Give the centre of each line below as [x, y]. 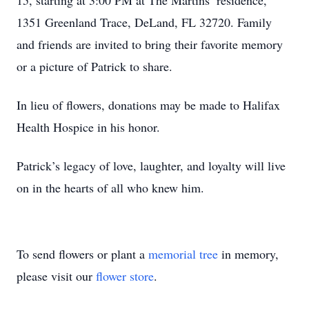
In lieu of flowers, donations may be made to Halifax [148, 105]
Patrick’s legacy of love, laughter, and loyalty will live [151, 166]
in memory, [248, 254]
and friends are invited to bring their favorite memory [150, 44]
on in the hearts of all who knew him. [110, 188]
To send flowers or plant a [82, 254]
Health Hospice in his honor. [88, 127]
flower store [125, 276]
